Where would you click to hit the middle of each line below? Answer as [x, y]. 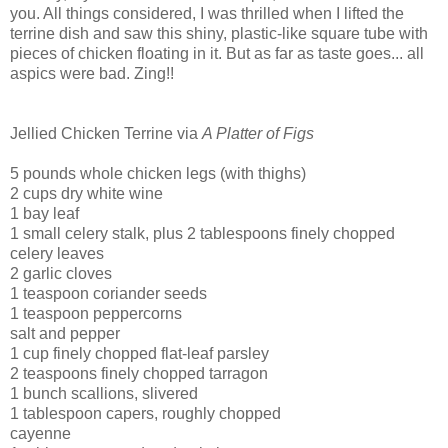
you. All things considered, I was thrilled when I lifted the [207, 13]
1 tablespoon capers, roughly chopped [145, 413]
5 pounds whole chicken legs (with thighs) [158, 173]
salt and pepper [65, 333]
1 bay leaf [44, 213]
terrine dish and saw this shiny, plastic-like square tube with [219, 33]
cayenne [40, 433]
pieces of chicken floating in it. [118, 53]
